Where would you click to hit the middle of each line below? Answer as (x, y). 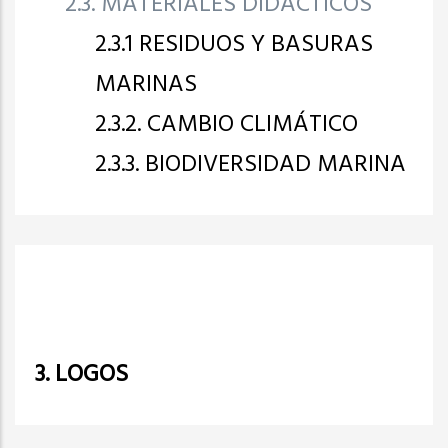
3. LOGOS (81, 374)
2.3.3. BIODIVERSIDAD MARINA (250, 164)
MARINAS (146, 84)
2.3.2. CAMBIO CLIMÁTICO (226, 124)
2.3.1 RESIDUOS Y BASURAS (234, 44)
